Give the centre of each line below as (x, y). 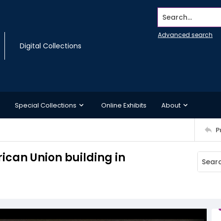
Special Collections (46, 105)
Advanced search (185, 35)
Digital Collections (51, 46)
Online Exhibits (124, 105)
